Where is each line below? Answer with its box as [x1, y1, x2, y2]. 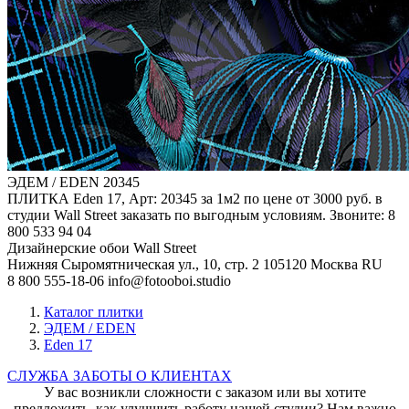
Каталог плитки [44, 303, 143, 320]
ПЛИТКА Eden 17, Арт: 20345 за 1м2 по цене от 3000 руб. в [7, 190, 383, 206]
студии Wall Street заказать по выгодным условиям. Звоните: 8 [7, 206, 395, 223]
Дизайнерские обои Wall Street [7, 239, 196, 256]
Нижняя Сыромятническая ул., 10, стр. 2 [7, 256, 259, 272]
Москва [310, 256, 358, 272]
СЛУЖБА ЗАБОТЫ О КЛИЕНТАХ [7, 367, 232, 383]
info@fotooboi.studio [108, 272, 231, 288]
